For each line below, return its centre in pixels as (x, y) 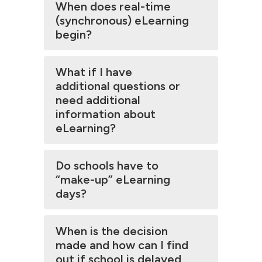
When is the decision (112, 231)
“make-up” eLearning (113, 180)
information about (106, 114)
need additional (98, 100)
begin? (74, 35)
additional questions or (118, 86)
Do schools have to (107, 166)
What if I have (94, 72)
